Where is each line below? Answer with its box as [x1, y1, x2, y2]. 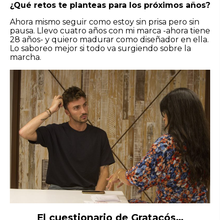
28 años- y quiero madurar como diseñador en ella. [10, 34, 209, 44]
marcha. [10, 52, 41, 62]
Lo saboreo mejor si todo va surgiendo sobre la [10, 43, 191, 53]
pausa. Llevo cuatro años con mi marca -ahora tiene [10, 26, 210, 35]
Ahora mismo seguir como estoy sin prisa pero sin [10, 17, 199, 27]
